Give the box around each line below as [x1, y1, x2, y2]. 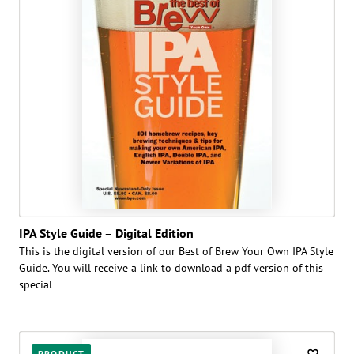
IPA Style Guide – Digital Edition [19, 224, 194, 241]
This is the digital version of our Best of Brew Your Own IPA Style [19, 243, 333, 258]
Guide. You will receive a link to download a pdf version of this [19, 260, 323, 275]
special [19, 277, 52, 292]
